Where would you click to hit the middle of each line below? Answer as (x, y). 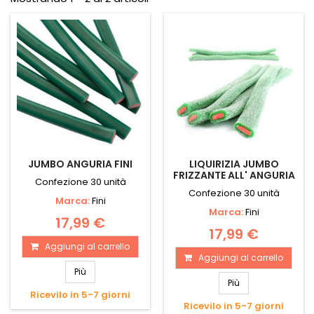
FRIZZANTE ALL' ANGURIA (234, 176)
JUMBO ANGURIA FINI (80, 164)
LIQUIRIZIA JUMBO (234, 164)
